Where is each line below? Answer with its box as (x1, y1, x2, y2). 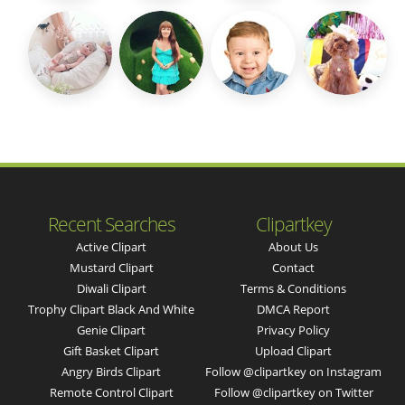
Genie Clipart (77, 322, 146, 339)
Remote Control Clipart (49, 384, 174, 401)
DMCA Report (257, 301, 331, 318)
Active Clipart (76, 239, 147, 256)
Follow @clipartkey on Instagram (205, 363, 382, 381)
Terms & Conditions (240, 280, 347, 297)
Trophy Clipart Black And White (28, 301, 195, 318)
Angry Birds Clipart (61, 363, 162, 381)
